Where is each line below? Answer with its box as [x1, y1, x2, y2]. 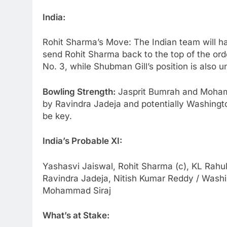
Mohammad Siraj [43, 185, 111, 196]
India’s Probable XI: [43, 136, 122, 146]
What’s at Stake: [43, 210, 109, 221]
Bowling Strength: [43, 86, 116, 97]
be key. [43, 110, 72, 121]
